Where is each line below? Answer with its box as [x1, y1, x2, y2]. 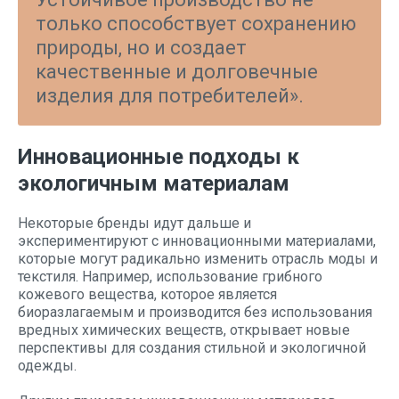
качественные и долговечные [36, 61, 318, 83]
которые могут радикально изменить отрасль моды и [18, 250, 378, 267]
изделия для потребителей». [36, 85, 304, 107]
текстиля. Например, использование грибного [18, 268, 322, 285]
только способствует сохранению [36, 12, 356, 35]
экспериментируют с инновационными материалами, [18, 232, 376, 249]
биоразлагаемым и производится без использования [18, 304, 372, 321]
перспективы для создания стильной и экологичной [18, 339, 366, 356]
